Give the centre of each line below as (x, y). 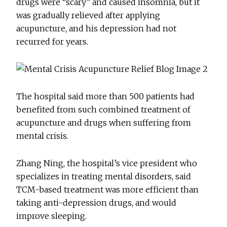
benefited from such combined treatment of (104, 110)
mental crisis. (43, 136)
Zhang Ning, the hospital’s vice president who (107, 163)
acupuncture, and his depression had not (97, 29)
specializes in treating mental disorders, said (104, 177)
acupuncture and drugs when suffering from (104, 123)
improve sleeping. (52, 216)
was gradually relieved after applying (88, 15)
